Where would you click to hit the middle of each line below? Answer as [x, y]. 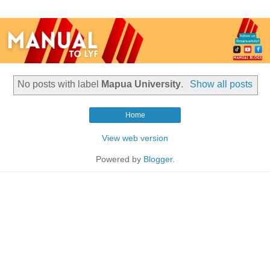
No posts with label [60, 84]
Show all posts [221, 84]
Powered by [119, 159]
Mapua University [141, 84]
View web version [135, 138]
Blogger [158, 159]
